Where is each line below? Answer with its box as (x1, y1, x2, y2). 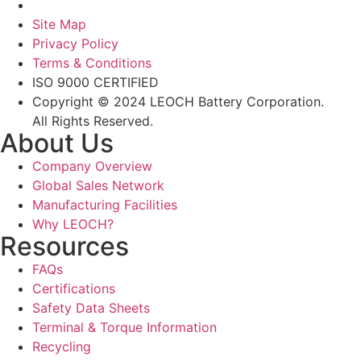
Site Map (32, 16, 86, 33)
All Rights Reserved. (32, 113, 153, 130)
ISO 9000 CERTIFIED (32, 74, 159, 91)
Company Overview (32, 158, 152, 175)
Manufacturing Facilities (32, 197, 177, 214)
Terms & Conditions (32, 55, 151, 72)
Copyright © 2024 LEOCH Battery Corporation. (32, 93, 324, 110)
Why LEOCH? (32, 216, 114, 233)
